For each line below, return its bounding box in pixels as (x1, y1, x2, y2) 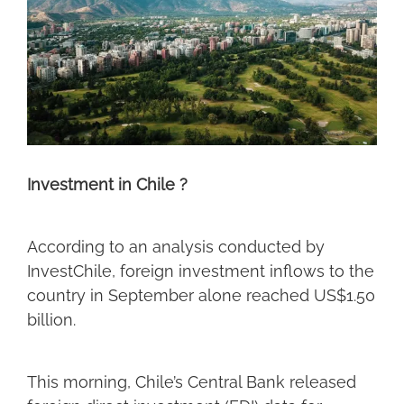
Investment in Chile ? (26, 175, 188, 195)
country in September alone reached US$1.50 (26, 286, 375, 306)
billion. (26, 310, 76, 330)
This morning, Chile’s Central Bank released (26, 372, 356, 391)
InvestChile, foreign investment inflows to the (26, 262, 374, 281)
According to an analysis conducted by (26, 237, 325, 257)
